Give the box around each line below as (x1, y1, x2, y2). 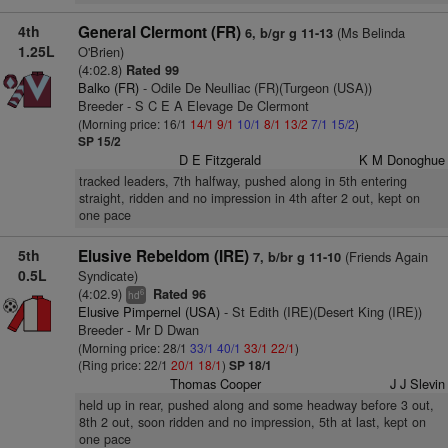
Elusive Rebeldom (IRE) (77, 245, 249, 267)
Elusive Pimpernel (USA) (77, 302, 220, 321)
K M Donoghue (358, 150, 445, 169)
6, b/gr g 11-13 (244, 24, 333, 42)
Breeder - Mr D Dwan (77, 320, 199, 339)
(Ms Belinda (332, 23, 405, 42)
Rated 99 (125, 61, 179, 79)
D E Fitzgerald (179, 150, 262, 169)
